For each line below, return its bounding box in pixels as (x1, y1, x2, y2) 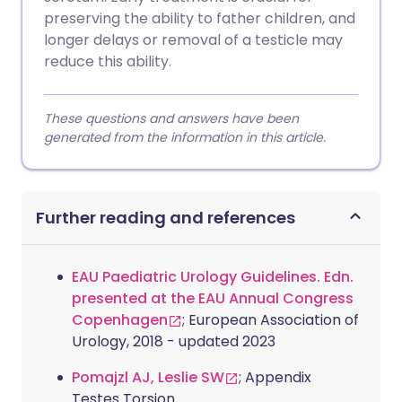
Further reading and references (36, 206, 295, 230)
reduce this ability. (44, 51, 171, 73)
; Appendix (239, 367, 311, 389)
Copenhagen (72, 310, 168, 331)
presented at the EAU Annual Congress (72, 288, 354, 310)
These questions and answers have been (44, 109, 299, 128)
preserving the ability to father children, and (44, 8, 355, 30)
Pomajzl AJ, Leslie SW (72, 367, 224, 389)
